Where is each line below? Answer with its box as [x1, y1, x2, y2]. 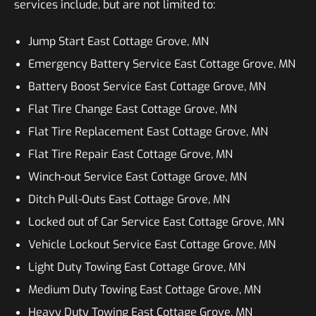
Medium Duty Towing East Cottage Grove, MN [28, 282, 261, 297]
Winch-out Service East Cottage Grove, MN [28, 169, 247, 184]
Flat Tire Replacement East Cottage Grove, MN [28, 124, 268, 139]
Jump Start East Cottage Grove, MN [28, 34, 209, 49]
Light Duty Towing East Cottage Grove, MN [28, 260, 245, 274]
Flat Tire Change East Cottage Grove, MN [28, 102, 237, 116]
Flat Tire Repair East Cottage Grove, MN [28, 147, 233, 162]
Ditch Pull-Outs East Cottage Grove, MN [28, 192, 230, 207]
